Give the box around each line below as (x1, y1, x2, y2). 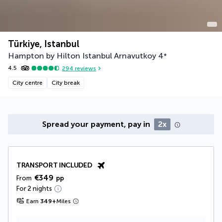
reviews (73, 64, 97, 72)
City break (52, 79, 80, 86)
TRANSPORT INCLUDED (16, 161, 92, 169)
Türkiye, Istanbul (8, 39, 79, 50)
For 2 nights (16, 185, 52, 192)
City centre (12, 79, 43, 86)
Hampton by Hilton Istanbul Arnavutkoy (8, 51, 156, 60)
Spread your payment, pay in (42, 119, 152, 129)
